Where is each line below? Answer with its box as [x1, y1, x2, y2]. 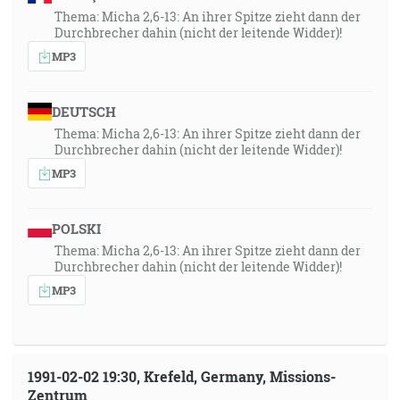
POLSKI [51, 220, 101, 237]
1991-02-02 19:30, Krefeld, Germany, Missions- [28, 367, 336, 386]
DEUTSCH [51, 103, 116, 121]
